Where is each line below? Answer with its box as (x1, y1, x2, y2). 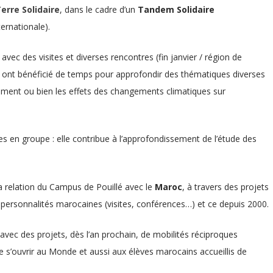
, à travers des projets (182, 180, 269, 193)
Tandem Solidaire (138, 3, 215, 15)
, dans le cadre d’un (60, 3, 138, 15)
